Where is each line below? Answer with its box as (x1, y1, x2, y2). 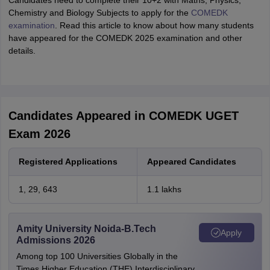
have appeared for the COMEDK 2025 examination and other (8, 33, 242, 43)
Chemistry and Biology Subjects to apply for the (8, 8, 191, 17)
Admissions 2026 (16, 235, 95, 245)
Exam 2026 (8, 127, 71, 140)
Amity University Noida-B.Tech (16, 224, 156, 234)
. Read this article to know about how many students (54, 20, 254, 30)
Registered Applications (18, 157, 118, 166)
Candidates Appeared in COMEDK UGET (8, 109, 239, 122)
